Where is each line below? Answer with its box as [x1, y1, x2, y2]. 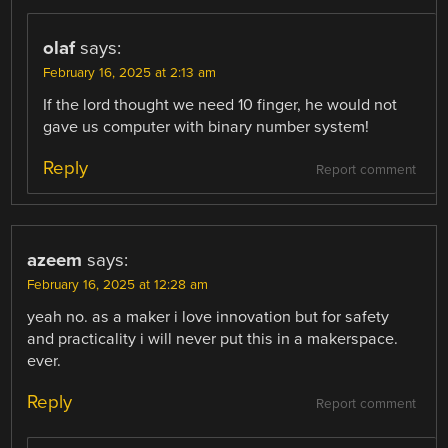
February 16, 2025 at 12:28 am [27, 276, 209, 293]
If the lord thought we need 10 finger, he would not [43, 94, 398, 115]
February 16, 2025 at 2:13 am [43, 64, 217, 81]
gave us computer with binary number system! [43, 116, 370, 137]
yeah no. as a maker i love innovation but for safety [27, 306, 390, 327]
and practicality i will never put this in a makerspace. [27, 328, 399, 349]
